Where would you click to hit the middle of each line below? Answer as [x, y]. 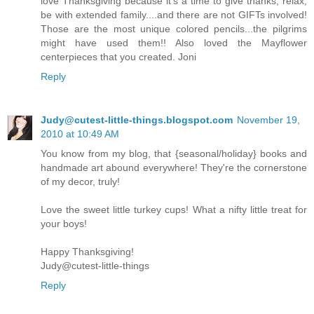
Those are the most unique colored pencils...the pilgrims [174, 28]
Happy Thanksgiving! [87, 251]
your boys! [64, 223]
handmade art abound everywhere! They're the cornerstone [174, 167]
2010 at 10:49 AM [80, 134]
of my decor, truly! [80, 181]
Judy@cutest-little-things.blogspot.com [137, 120]
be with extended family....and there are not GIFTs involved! [174, 14]
